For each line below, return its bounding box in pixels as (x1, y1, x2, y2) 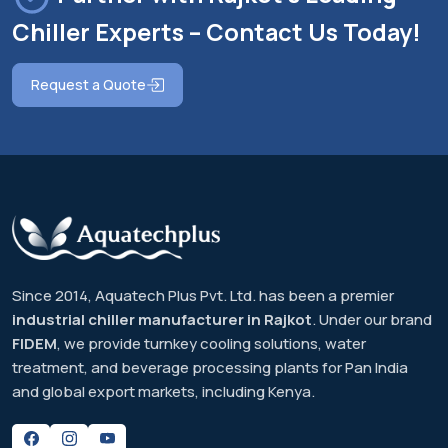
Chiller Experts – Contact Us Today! (12, 16, 421, 49)
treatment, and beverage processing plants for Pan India (12, 357, 408, 379)
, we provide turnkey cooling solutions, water (57, 333, 366, 355)
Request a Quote (31, 75, 146, 95)
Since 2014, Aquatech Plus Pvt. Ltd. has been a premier (12, 285, 394, 307)
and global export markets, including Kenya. (12, 381, 315, 403)
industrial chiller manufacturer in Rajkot (12, 309, 312, 331)
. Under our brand (312, 309, 432, 331)
